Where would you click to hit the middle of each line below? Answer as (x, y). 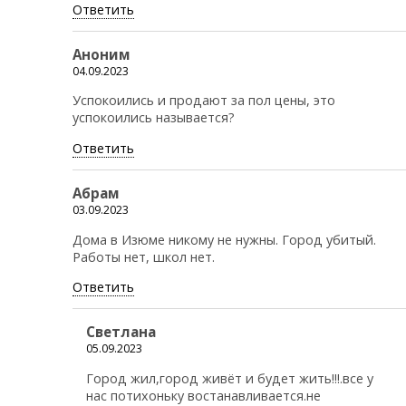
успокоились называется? (154, 118)
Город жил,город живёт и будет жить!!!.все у (230, 378)
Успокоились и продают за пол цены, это (204, 101)
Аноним (101, 54)
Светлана (121, 332)
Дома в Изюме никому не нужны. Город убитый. (224, 239)
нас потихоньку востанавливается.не (203, 395)
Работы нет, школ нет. (144, 256)
